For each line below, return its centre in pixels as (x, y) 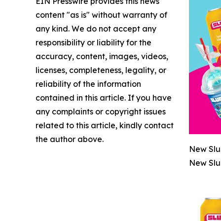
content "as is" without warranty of (101, 15)
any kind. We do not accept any (96, 29)
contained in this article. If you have (104, 98)
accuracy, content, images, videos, (102, 56)
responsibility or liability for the (93, 43)
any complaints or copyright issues (101, 112)
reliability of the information (88, 84)
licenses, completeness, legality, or (101, 70)
